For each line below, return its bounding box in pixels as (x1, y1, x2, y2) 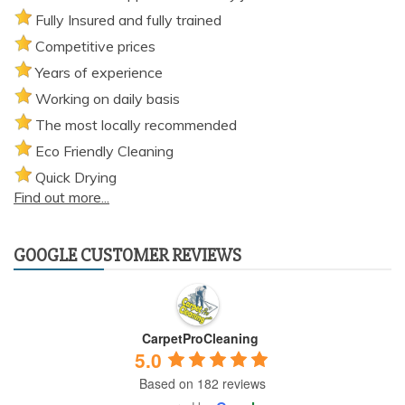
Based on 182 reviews (139, 374, 266, 392)
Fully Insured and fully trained (35, 10, 221, 29)
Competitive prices (35, 36, 155, 55)
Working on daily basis (35, 89, 180, 108)
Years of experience (35, 62, 163, 81)
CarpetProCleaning (141, 328, 259, 347)
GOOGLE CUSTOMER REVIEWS (14, 243, 241, 267)
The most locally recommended (35, 115, 237, 134)
